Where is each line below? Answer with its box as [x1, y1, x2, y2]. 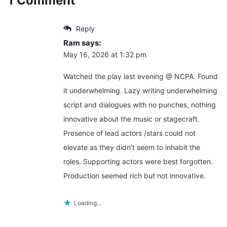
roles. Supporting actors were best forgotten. [63, 157, 213, 166]
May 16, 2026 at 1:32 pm [63, 50, 146, 59]
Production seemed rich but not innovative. [63, 171, 206, 180]
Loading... [74, 199, 101, 207]
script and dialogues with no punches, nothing [63, 100, 216, 109]
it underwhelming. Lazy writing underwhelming [63, 86, 217, 95]
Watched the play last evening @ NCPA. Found [63, 72, 218, 81]
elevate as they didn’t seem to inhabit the [63, 143, 200, 152]
